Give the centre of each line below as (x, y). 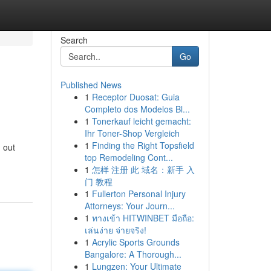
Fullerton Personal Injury (139, 194)
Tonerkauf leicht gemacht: (141, 121)
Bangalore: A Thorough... (133, 254)
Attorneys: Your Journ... (129, 206)
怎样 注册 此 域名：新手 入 (143, 169)
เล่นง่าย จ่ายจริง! (115, 230)
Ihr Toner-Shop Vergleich (132, 133)
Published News (91, 85)
